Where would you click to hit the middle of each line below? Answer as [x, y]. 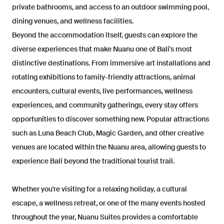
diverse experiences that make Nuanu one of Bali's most [102, 49]
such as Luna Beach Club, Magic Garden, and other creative [108, 133]
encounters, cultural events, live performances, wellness [102, 91]
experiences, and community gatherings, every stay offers [105, 105]
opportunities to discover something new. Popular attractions [110, 119]
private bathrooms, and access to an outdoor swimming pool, [110, 7]
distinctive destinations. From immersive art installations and [111, 63]
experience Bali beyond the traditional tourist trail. [93, 161]
